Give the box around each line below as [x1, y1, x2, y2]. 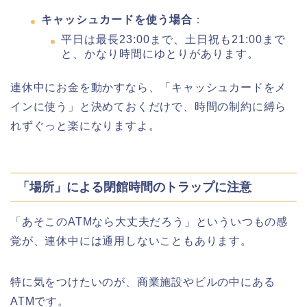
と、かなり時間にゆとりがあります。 [61, 47, 259, 60]
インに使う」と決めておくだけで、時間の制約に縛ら [10, 100, 287, 112]
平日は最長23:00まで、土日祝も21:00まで [61, 33, 286, 45]
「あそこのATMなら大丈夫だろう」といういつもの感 [10, 216, 288, 228]
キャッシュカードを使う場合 [41, 13, 193, 25]
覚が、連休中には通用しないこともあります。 [10, 235, 252, 247]
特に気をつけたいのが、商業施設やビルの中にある [10, 276, 275, 288]
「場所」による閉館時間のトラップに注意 [17, 180, 251, 195]
